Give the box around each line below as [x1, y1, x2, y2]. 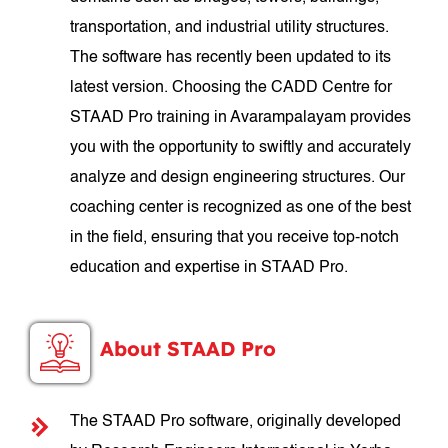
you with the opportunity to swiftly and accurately [70, 140, 412, 156]
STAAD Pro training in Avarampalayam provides [70, 110, 412, 126]
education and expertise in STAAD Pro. [70, 260, 349, 276]
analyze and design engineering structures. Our [70, 170, 406, 186]
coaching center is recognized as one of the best [70, 200, 412, 216]
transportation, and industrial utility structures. [70, 20, 390, 36]
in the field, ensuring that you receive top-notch [70, 230, 400, 246]
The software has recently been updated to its [70, 50, 392, 66]
